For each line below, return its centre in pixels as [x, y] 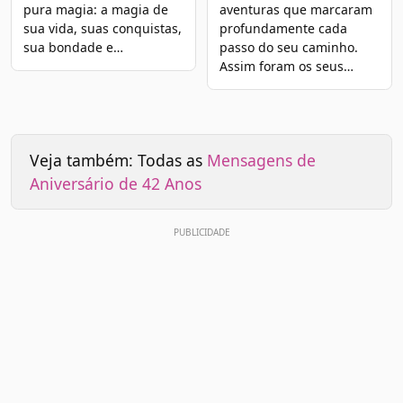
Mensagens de [261, 160]
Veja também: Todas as [118, 160]
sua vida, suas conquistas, [102, 29]
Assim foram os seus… [286, 67]
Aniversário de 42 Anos [116, 183]
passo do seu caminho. [288, 48]
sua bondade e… [73, 48]
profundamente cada [283, 29]
